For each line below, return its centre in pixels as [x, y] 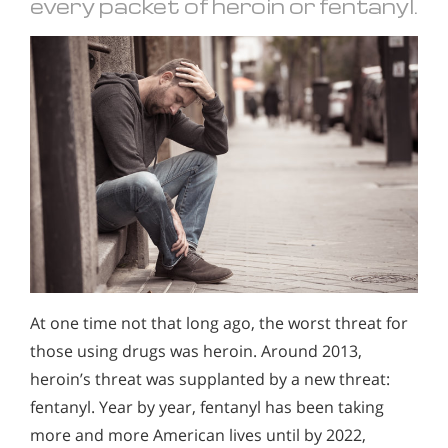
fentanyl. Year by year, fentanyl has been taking [207, 407]
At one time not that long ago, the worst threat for [219, 323]
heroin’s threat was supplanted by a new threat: [210, 379]
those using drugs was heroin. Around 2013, [196, 351]
